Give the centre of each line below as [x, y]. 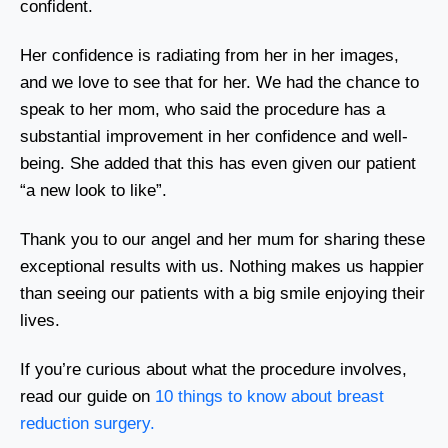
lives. [40, 320]
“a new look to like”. [93, 190]
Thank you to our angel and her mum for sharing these [222, 239]
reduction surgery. [87, 423]
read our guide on [85, 396]
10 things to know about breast [269, 396]
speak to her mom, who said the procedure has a [202, 109]
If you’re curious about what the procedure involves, [213, 369]
